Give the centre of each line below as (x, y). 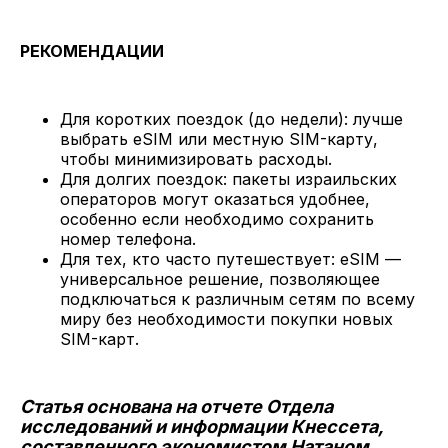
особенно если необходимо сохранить (217, 219)
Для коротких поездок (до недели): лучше (231, 119)
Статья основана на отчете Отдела (176, 407)
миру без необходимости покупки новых (226, 319)
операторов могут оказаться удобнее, (215, 199)
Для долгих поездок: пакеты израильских (228, 179)
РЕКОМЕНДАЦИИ (96, 51)
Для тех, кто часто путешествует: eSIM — (230, 259)
